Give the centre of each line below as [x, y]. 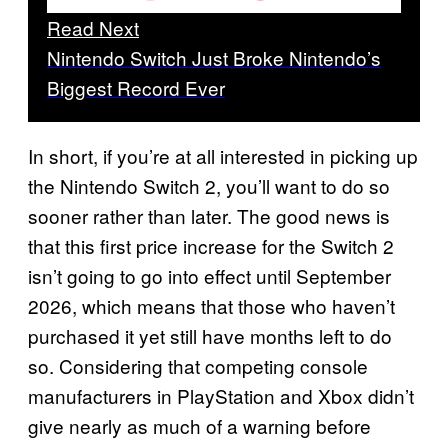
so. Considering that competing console [198, 365]
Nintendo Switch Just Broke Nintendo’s [214, 57]
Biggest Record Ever [136, 87]
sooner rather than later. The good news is [209, 215]
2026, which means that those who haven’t [211, 305]
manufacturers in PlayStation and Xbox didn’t [221, 395]
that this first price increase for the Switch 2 [211, 245]
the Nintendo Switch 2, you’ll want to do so [209, 185]
